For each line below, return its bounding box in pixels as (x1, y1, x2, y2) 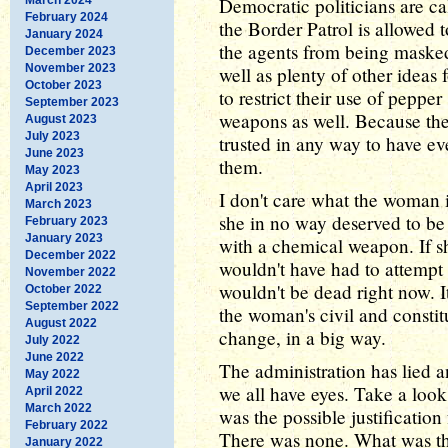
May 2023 (25, 162, 80, 177)
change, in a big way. (219, 325, 386, 350)
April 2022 (25, 383, 83, 398)
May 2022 (25, 366, 80, 381)
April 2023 (25, 179, 83, 194)
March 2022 (25, 400, 92, 415)
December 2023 (25, 43, 116, 58)
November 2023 (25, 60, 116, 75)
